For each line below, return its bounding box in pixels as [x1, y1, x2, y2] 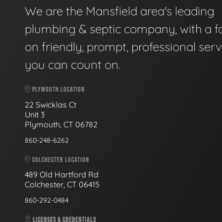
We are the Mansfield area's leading [25, 3, 215, 19]
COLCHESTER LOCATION [31, 155, 89, 164]
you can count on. [25, 57, 120, 72]
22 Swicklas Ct [25, 99, 78, 110]
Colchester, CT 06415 [25, 179, 100, 190]
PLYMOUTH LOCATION [31, 85, 85, 94]
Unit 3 [25, 109, 47, 119]
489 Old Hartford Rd [25, 169, 99, 180]
